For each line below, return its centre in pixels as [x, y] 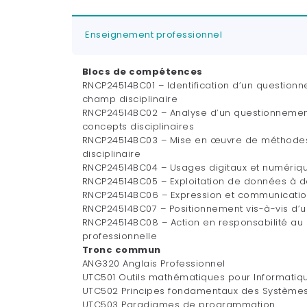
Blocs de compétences [142, 71]
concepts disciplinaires [138, 126]
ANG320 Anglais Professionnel [153, 263]
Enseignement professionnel [153, 35]
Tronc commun [121, 249]
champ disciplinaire [130, 99]
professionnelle [119, 236]
